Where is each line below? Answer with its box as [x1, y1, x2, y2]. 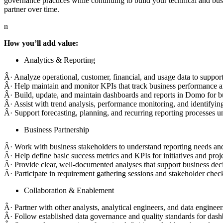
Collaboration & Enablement [24, 186, 114, 195]
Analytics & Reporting [24, 55, 95, 64]
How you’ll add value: [4, 38, 78, 47]
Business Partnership [24, 125, 89, 134]
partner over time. [4, 4, 59, 13]
